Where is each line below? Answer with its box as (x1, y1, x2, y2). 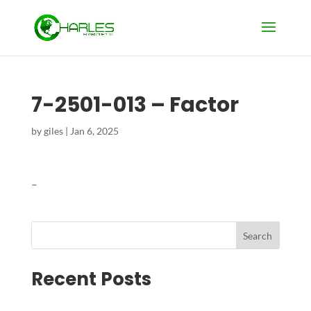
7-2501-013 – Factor (31, 90, 239, 119)
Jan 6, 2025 (69, 125, 119, 137)
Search (243, 229, 273, 242)
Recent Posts (31, 267, 151, 292)
